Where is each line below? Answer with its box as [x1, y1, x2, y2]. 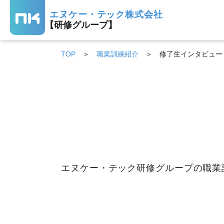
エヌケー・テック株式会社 [49, 9, 163, 19]
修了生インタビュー [159, 50, 222, 58]
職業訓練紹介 [96, 50, 138, 58]
